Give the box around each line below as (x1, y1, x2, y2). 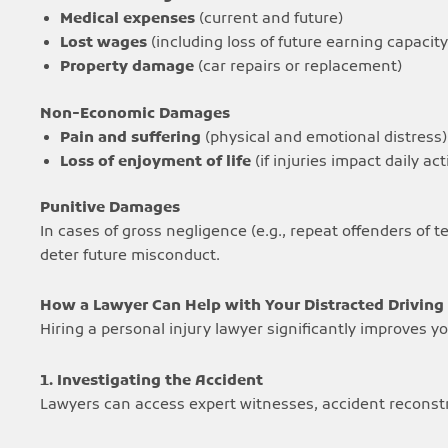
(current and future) (195, 9, 343, 29)
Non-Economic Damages (40, 103, 230, 124)
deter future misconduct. (40, 246, 220, 266)
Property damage (60, 57, 194, 77)
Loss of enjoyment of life (60, 151, 251, 172)
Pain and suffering (60, 127, 201, 148)
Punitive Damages (40, 198, 180, 218)
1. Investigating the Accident (40, 370, 263, 391)
